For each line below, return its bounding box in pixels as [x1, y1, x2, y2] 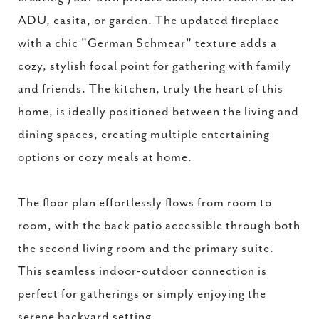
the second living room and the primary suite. [18, 241, 274, 256]
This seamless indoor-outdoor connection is [18, 264, 267, 278]
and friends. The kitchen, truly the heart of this [18, 82, 283, 96]
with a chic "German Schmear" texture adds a [18, 36, 277, 51]
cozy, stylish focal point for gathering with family [18, 59, 291, 73]
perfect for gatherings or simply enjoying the [18, 287, 266, 301]
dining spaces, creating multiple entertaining [18, 127, 270, 142]
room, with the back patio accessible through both [18, 219, 300, 233]
